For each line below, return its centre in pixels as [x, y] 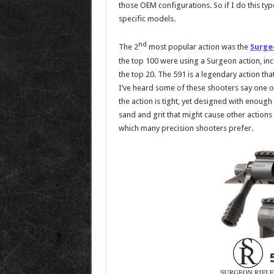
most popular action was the [198, 47]
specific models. [147, 19]
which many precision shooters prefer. [186, 128]
